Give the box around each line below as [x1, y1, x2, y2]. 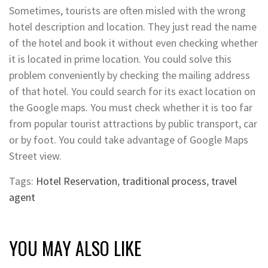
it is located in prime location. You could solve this [9, 52, 232, 66]
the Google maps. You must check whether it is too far [9, 100, 252, 115]
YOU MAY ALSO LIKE [9, 234, 141, 262]
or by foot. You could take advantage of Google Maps [9, 133, 248, 147]
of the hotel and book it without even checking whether [9, 36, 258, 50]
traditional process [122, 174, 206, 188]
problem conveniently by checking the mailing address [9, 68, 250, 83]
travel [211, 174, 237, 188]
